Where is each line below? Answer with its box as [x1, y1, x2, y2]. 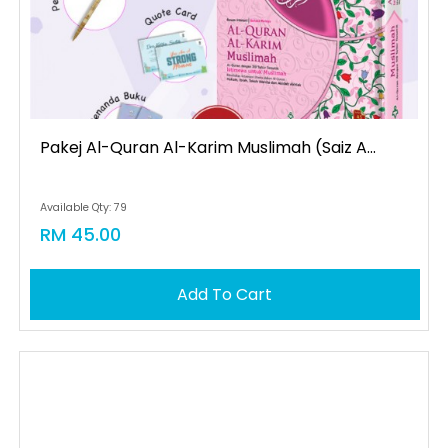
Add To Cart [177, 283, 273, 306]
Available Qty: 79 [39, 200, 127, 215]
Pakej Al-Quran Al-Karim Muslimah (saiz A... [39, 136, 376, 159]
